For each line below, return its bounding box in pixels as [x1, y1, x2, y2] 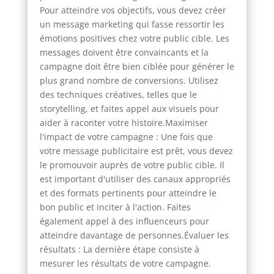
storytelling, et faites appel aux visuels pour [39, 102, 219, 114]
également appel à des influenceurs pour [39, 215, 209, 227]
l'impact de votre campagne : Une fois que [39, 130, 213, 143]
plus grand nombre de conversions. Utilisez [39, 74, 218, 86]
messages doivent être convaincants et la [39, 46, 209, 58]
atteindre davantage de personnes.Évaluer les [39, 229, 229, 241]
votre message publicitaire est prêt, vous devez [39, 144, 233, 157]
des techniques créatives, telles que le [39, 88, 197, 100]
